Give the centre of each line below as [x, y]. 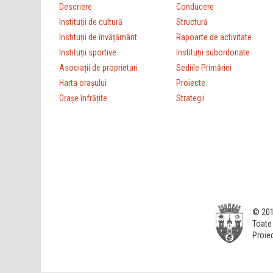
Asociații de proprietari [99, 68]
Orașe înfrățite [83, 98]
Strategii [190, 98]
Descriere [76, 7]
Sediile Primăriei [204, 68]
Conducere [195, 7]
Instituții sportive [88, 53]
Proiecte [190, 83]
